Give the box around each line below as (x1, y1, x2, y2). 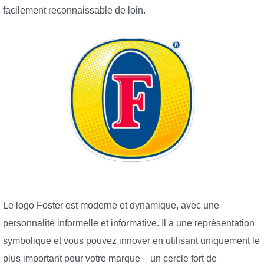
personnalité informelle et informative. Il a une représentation (3, 218, 255, 229)
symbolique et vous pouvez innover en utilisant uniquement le (3, 236, 260, 246)
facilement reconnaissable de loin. (3, 5, 146, 16)
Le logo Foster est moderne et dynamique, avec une (3, 200, 219, 211)
